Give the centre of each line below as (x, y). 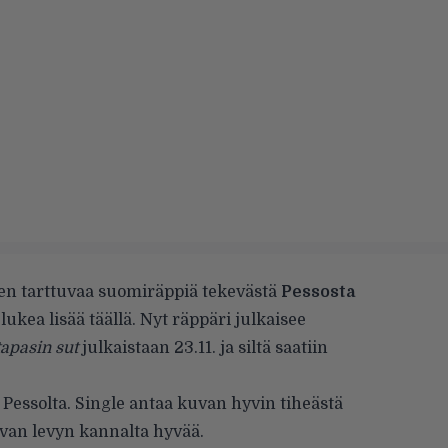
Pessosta (318, 292)
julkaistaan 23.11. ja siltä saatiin (203, 348)
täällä (110, 320)
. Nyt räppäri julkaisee (219, 320)
